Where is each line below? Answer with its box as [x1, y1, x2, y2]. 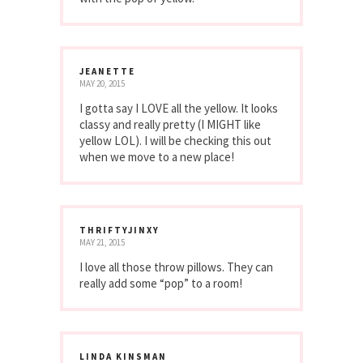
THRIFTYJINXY [79, 224, 160, 237]
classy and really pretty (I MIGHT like [79, 117, 261, 133]
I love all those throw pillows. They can [79, 259, 273, 275]
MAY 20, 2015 [79, 78, 125, 90]
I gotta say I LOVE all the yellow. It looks [79, 100, 278, 117]
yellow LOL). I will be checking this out [79, 133, 271, 149]
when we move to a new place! [79, 149, 234, 165]
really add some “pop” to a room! [79, 275, 242, 292]
